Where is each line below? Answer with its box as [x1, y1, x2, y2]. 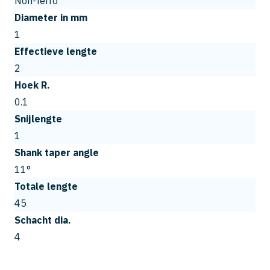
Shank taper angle [14, 146, 99, 159]
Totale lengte [14, 180, 78, 193]
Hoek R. [14, 79, 50, 92]
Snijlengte [14, 113, 62, 125]
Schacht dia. [14, 214, 71, 227]
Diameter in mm [14, 11, 87, 24]
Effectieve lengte [14, 45, 97, 58]
